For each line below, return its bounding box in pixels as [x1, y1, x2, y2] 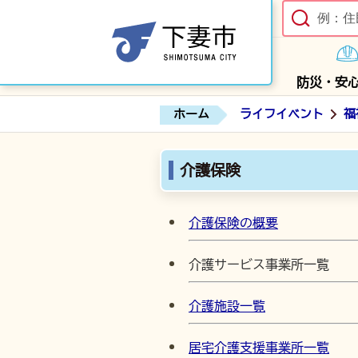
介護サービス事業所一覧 [189, 258, 329, 271]
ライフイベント [239, 108, 324, 120]
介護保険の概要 [189, 217, 278, 229]
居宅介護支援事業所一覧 [189, 341, 329, 354]
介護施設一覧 [189, 300, 265, 312]
